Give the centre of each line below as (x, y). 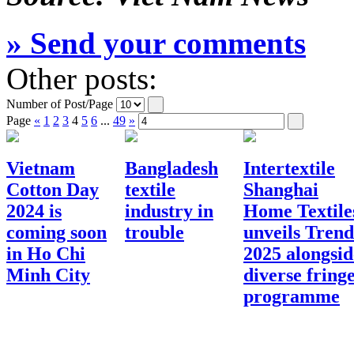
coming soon (56, 233)
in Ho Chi (46, 254)
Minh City (48, 275)
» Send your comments (156, 43)
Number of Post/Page (60, 104)
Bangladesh (171, 169)
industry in (169, 211)
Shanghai (281, 190)
